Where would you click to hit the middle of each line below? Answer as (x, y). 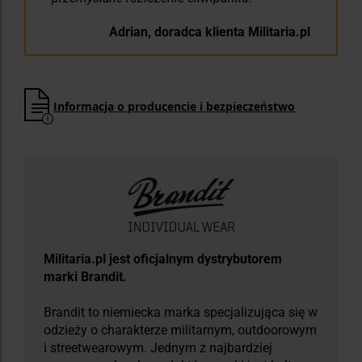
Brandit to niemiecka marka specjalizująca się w (181, 313)
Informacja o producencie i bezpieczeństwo (174, 106)
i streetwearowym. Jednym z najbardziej (158, 348)
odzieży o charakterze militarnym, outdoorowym (180, 330)
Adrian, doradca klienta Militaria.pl (210, 32)
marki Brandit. (85, 277)
